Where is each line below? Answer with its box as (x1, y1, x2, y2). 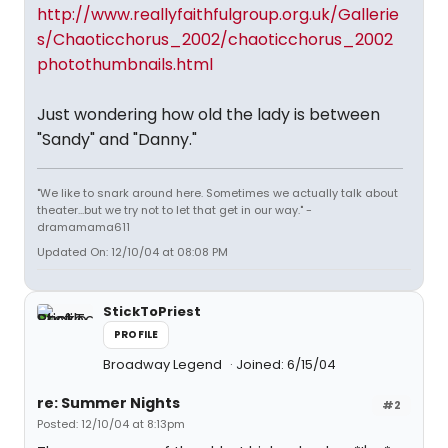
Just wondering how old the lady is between (37, 103, 380, 127)
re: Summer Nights (37, 393, 180, 414)
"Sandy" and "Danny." (37, 128, 197, 152)
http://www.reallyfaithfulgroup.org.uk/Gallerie (37, 3, 399, 27)
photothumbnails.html (37, 53, 213, 77)
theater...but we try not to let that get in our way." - (37, 202, 312, 219)
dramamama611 (37, 219, 130, 236)
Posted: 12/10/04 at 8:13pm (37, 416, 185, 433)
